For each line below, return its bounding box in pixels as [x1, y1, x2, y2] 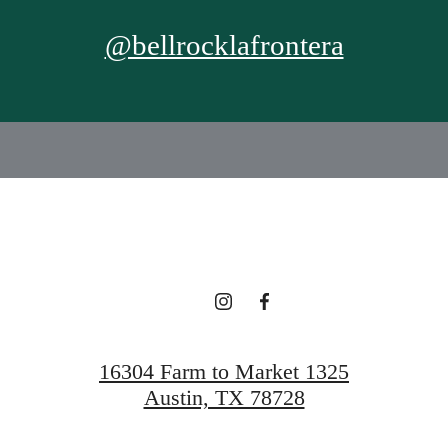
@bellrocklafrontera [104, 29, 344, 62]
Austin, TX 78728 [143, 385, 305, 411]
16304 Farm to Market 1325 [99, 359, 349, 385]
